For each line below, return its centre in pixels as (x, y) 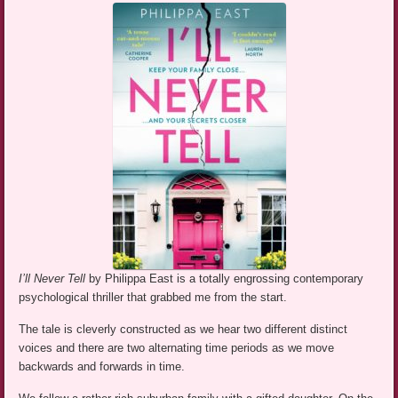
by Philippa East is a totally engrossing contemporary (227, 279)
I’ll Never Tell (54, 279)
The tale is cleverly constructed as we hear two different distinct (183, 330)
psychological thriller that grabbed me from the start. (153, 298)
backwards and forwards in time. (102, 367)
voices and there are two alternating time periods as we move (177, 348)
